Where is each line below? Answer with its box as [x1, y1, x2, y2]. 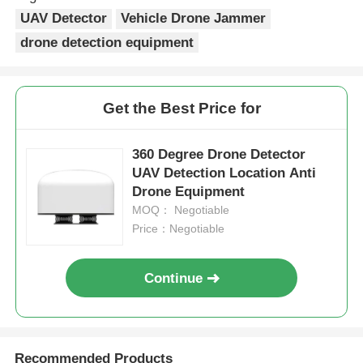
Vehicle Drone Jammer [121, 11, 267, 27]
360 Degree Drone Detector [132, 147, 306, 163]
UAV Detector [20, 11, 108, 27]
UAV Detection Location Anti [132, 165, 317, 181]
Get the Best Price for [102, 99, 261, 117]
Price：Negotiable [132, 222, 225, 236]
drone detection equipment [20, 34, 194, 50]
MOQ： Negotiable [132, 203, 230, 217]
